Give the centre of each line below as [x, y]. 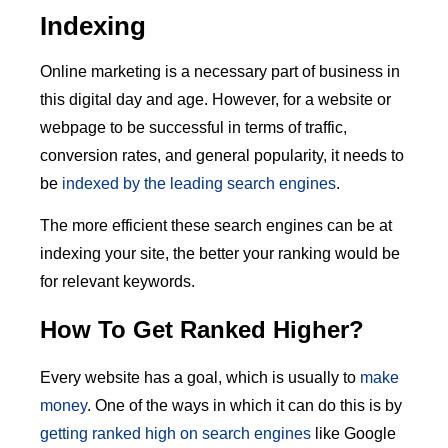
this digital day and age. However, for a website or [215, 99]
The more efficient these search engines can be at [216, 225]
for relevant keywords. [117, 281]
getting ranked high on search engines [175, 433]
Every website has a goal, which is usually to [200, 377]
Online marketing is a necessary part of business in [220, 71]
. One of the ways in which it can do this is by [244, 405]
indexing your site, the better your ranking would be [220, 253]
